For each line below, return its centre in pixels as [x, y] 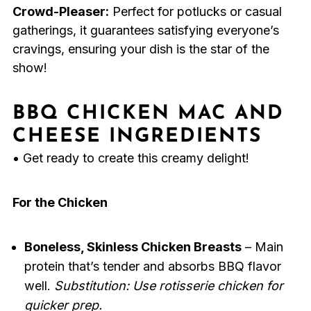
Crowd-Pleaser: [60, 12]
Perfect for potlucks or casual [195, 12]
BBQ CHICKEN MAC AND [148, 114]
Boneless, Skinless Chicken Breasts [133, 247]
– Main [262, 247]
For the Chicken [60, 203]
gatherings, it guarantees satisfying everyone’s [145, 31]
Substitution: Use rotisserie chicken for [168, 286]
